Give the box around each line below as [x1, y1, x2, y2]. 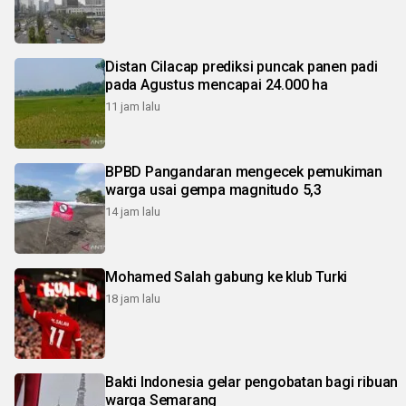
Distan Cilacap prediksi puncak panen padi [105, 58, 378, 75]
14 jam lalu [105, 205, 160, 218]
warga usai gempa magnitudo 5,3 [105, 181, 322, 198]
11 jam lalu [105, 100, 160, 113]
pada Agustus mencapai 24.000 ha [105, 76, 328, 93]
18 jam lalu [105, 292, 160, 305]
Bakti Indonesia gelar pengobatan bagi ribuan [105, 373, 399, 391]
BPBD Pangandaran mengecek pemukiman [105, 163, 382, 180]
